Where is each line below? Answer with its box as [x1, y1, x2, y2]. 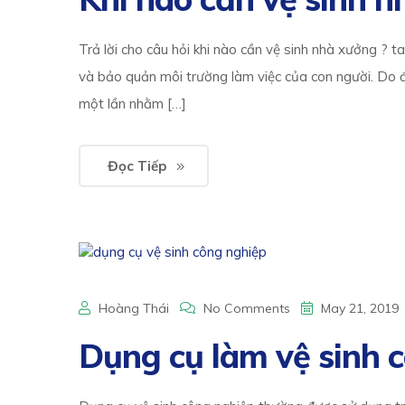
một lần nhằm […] [79, 95, 186, 113]
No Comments [203, 300, 290, 317]
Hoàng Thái [99, 300, 169, 317]
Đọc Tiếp [108, 157, 166, 175]
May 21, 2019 [317, 300, 399, 317]
